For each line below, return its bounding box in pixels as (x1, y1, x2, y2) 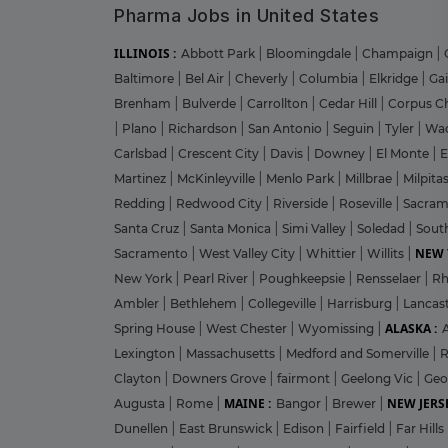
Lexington (114, 345, 178, 361)
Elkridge (369, 70, 421, 86)
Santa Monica (190, 220, 274, 236)
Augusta (114, 395, 168, 411)
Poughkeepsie (259, 270, 348, 286)
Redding (114, 195, 168, 211)
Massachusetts (186, 345, 278, 361)
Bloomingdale (266, 45, 354, 61)
